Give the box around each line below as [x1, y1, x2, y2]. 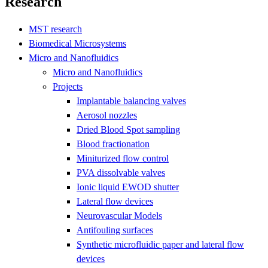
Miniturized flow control [77, 153, 169, 163]
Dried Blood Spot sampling [77, 124, 180, 135]
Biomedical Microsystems [29, 38, 126, 48]
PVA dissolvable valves [77, 167, 165, 178]
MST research [29, 23, 82, 34]
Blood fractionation [77, 138, 150, 149]
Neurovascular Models [77, 210, 162, 221]
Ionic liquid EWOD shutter [77, 181, 179, 192]
